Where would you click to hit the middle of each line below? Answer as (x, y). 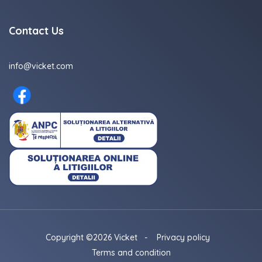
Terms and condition (131, 252)
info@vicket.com (41, 66)
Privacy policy (183, 237)
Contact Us (36, 31)
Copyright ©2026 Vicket (91, 237)
